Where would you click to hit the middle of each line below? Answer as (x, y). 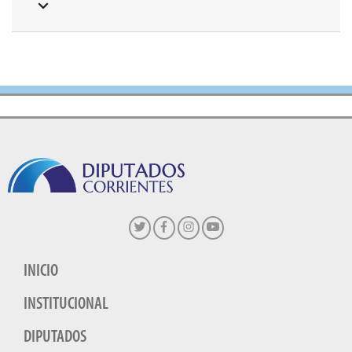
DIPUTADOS (55, 338)
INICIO (41, 272)
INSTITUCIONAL (66, 305)
